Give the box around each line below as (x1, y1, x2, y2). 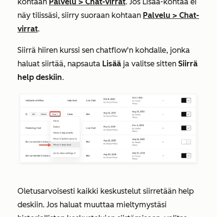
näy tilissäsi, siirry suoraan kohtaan (17, 10, 143, 20)
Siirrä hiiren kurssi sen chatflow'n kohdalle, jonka (17, 45, 190, 55)
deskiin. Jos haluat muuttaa (17, 200, 116, 209)
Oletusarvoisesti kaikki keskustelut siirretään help (17, 186, 194, 196)
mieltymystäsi (116, 200, 167, 209)
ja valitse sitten (123, 59, 178, 68)
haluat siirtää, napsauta (17, 59, 102, 68)
